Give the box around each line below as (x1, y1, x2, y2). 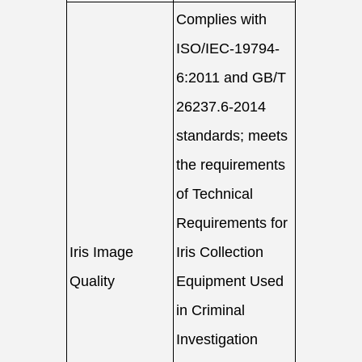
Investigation (176, 331, 258, 347)
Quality (69, 273, 115, 289)
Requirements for (176, 215, 288, 231)
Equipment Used (176, 273, 284, 289)
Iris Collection (176, 244, 263, 260)
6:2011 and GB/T (176, 69, 286, 86)
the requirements (176, 157, 285, 173)
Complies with (176, 11, 267, 27)
